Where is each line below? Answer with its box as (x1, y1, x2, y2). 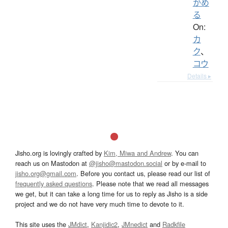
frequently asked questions (15, 178, 92, 188)
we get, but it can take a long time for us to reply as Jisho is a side (15, 188, 208, 198)
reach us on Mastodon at (15, 158, 89, 168)
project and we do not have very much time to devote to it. (15, 198, 184, 209)
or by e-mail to (162, 158, 206, 168)
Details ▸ (187, 71, 211, 80)
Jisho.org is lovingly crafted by (15, 148, 104, 158)
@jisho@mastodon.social (89, 158, 162, 168)
